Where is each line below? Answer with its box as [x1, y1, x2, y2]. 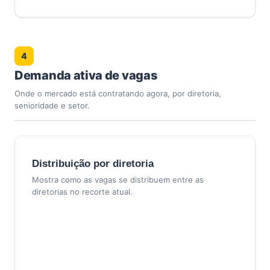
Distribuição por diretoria [32, 158, 154, 169]
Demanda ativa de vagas [14, 68, 158, 83]
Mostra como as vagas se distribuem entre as [32, 175, 204, 184]
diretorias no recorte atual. [32, 187, 133, 196]
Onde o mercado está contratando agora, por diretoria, [14, 89, 221, 98]
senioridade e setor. [14, 101, 90, 110]
